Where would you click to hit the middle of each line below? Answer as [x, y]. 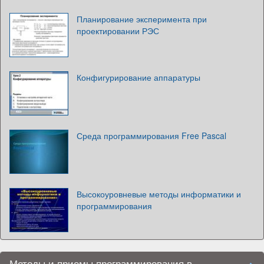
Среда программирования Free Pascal [151, 136]
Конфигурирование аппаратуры [138, 77]
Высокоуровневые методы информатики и [159, 194]
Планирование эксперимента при [142, 19]
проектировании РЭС [118, 31]
